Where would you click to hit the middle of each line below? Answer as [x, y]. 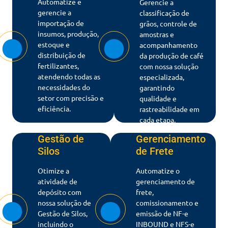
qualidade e [158, 98]
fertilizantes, [58, 65]
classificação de [164, 13]
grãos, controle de [168, 24]
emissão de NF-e [162, 213]
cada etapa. [158, 120]
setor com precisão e [71, 97]
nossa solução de [64, 202]
